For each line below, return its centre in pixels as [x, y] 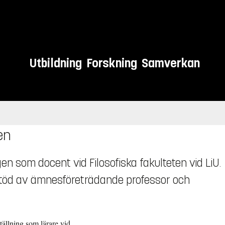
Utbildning [56, 63]
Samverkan [171, 63]
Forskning [112, 63]
